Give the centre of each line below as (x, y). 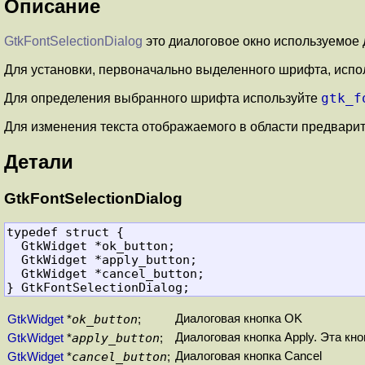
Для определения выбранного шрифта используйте (163, 98)
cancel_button (119, 356)
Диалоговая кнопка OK (239, 318)
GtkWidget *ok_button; (13, 246)
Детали (39, 161)
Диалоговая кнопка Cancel (248, 356)
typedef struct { (65, 232)
